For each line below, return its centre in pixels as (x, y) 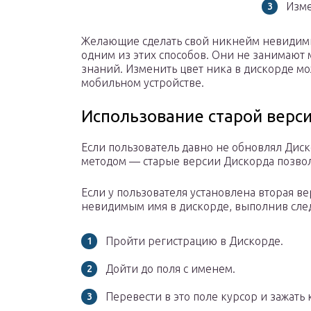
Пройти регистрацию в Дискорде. (194, 241)
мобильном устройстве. (143, 83)
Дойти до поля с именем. (170, 269)
